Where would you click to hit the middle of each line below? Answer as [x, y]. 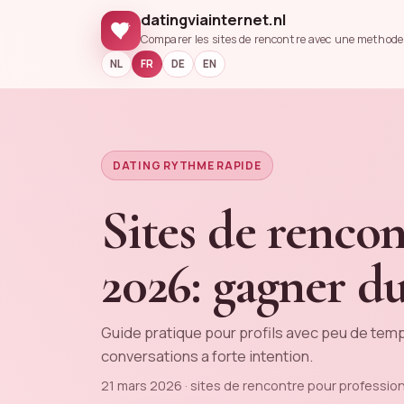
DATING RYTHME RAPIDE [187, 166]
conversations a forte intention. [207, 356]
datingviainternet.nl [213, 19]
